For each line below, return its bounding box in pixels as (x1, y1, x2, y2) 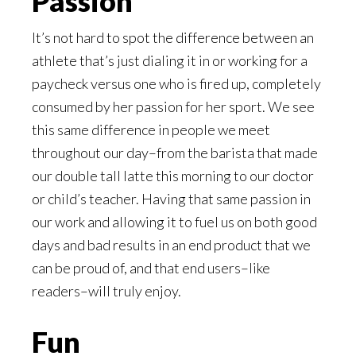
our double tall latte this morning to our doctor (32, 166, 314, 184)
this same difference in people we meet (32, 120, 270, 138)
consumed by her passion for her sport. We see (32, 97, 315, 115)
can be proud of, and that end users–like (32, 258, 270, 277)
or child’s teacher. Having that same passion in (32, 189, 311, 207)
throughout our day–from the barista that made (32, 143, 318, 161)
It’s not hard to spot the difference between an (32, 28, 314, 46)
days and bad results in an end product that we (32, 235, 311, 253)
